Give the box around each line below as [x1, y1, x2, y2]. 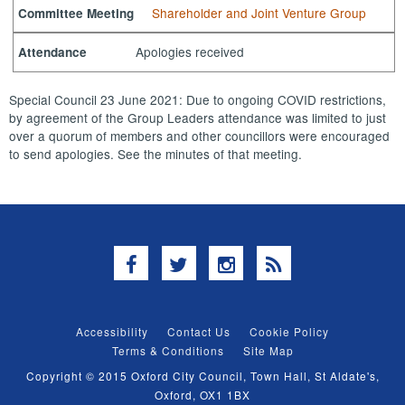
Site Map [242, 343, 294, 359]
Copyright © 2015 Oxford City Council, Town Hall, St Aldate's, [25, 367, 380, 383]
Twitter [187, 248, 246, 277]
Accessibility [76, 324, 148, 340]
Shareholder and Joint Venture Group [151, 4, 366, 23]
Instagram [233, 248, 321, 277]
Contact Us [167, 324, 231, 340]
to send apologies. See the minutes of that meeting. [9, 144, 303, 163]
